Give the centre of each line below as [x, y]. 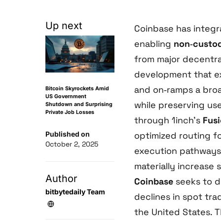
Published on [68, 134]
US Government [66, 97]
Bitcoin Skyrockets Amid [77, 89]
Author [61, 179]
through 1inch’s [168, 120]
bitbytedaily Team [75, 192]
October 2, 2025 [72, 144]
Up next [64, 26]
